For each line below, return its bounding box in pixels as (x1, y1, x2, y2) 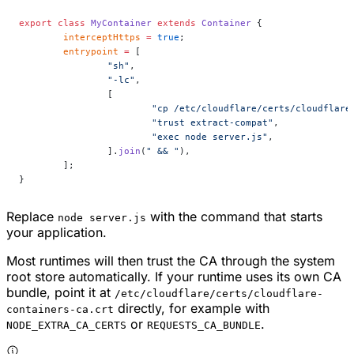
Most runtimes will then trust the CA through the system (6, 253, 335, 269)
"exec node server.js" (152, 131, 268, 143)
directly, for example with (114, 300, 269, 317)
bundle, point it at (6, 284, 115, 301)
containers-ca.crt (6, 303, 114, 316)
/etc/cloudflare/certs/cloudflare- (115, 288, 323, 300)
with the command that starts (146, 209, 322, 225)
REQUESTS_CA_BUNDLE (147, 319, 261, 332)
